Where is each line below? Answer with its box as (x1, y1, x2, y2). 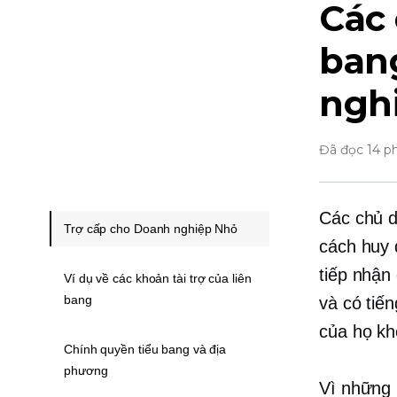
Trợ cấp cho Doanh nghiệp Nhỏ (64, 222, 238, 236)
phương (64, 363, 108, 378)
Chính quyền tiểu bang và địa (64, 342, 227, 356)
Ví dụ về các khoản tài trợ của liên (64, 271, 252, 285)
